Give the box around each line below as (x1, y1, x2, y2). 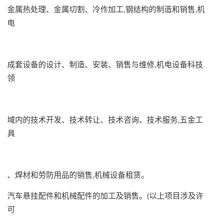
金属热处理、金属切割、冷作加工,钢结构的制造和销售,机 (7, 3, 205, 15)
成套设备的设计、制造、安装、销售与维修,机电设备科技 (7, 59, 203, 70)
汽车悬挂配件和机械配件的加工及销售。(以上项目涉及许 (7, 190, 203, 201)
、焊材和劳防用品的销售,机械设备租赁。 (7, 169, 149, 180)
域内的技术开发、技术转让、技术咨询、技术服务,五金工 (7, 114, 203, 125)
